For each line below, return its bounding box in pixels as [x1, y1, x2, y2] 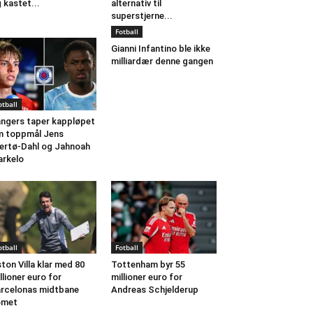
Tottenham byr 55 [110, 259, 185, 270]
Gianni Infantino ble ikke [110, 43, 210, 54]
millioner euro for [110, 272, 182, 283]
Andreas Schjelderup [110, 284, 198, 296]
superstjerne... [110, 10, 173, 21]
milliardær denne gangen [110, 55, 213, 66]
